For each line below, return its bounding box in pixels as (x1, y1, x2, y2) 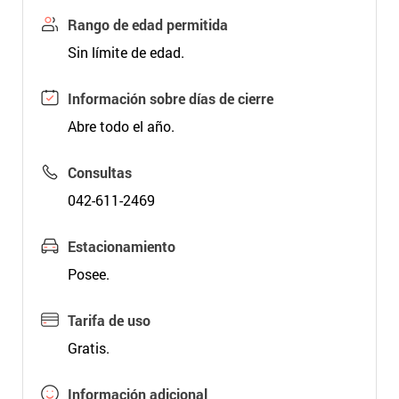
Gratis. (67, 338, 110, 357)
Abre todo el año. (67, 117, 175, 135)
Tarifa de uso (67, 311, 151, 330)
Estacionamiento (67, 237, 175, 256)
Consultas (67, 163, 132, 182)
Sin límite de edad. (67, 43, 184, 61)
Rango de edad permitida (67, 15, 228, 34)
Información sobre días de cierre (67, 89, 273, 108)
